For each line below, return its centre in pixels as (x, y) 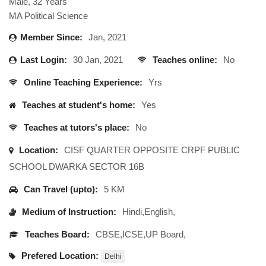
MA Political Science (48, 16)
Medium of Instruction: (68, 212)
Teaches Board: (56, 234)
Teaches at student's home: (77, 105)
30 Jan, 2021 (98, 60)
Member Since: (51, 37)
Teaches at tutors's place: (75, 127)
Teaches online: (184, 60)
